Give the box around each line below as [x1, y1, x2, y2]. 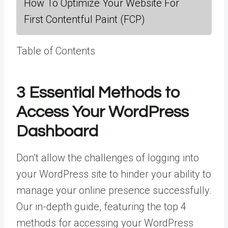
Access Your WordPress [16, 104, 189, 121]
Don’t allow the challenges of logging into [16, 152, 199, 164]
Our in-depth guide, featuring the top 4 [16, 201, 186, 213]
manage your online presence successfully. [16, 184, 212, 196]
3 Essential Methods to [16, 84, 180, 101]
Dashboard [16, 123, 98, 140]
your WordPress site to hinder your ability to [16, 168, 211, 180]
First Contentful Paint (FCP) [24, 13, 145, 25]
